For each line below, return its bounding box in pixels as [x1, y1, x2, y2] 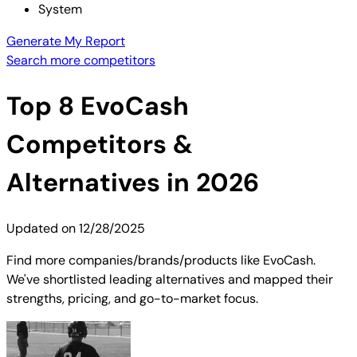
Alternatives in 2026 [6, 166, 259, 200]
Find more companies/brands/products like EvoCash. [6, 251, 316, 269]
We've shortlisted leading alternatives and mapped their [6, 270, 333, 288]
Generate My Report [6, 33, 125, 49]
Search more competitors [6, 52, 155, 69]
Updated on [6, 219, 79, 237]
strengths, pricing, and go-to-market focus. [6, 289, 258, 307]
